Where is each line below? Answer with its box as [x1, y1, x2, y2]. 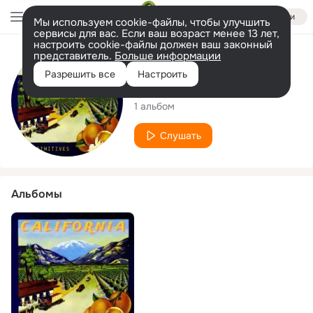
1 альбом [134, 99, 175, 112]
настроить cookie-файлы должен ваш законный [34, 38, 272, 52]
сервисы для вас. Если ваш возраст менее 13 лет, [34, 27, 279, 41]
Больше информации [115, 49, 221, 63]
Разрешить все [45, 68, 115, 80]
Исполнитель [134, 52, 206, 67]
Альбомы [11, 187, 62, 201]
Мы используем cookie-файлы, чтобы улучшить [34, 15, 270, 29]
